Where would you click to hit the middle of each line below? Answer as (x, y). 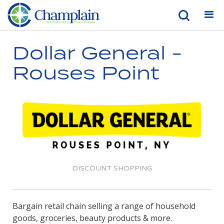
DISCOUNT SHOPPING (112, 168)
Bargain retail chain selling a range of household (104, 206)
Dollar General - (97, 52)
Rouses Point (86, 72)
